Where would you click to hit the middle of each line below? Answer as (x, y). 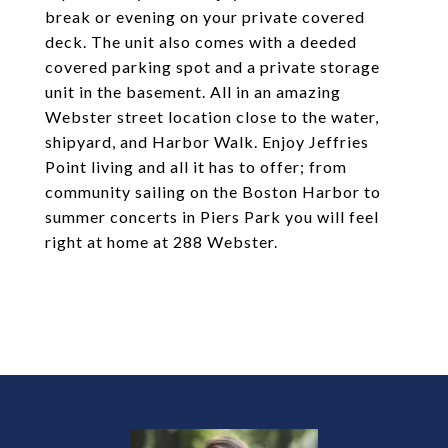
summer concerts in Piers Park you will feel (212, 216)
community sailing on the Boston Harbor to (213, 191)
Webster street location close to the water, (212, 116)
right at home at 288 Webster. (161, 241)
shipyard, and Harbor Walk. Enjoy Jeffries (207, 141)
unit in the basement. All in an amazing (193, 91)
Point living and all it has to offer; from (196, 166)
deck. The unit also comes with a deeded (201, 41)
